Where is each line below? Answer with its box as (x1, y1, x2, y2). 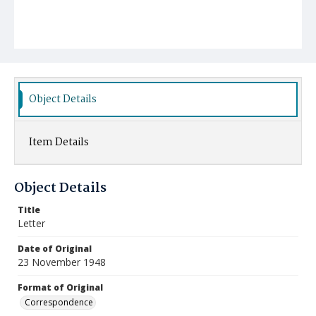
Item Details (29, 134, 89, 151)
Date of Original (18, 243, 92, 255)
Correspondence (25, 296, 93, 308)
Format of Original (18, 281, 103, 293)
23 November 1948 (18, 255, 106, 269)
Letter (18, 217, 45, 230)
